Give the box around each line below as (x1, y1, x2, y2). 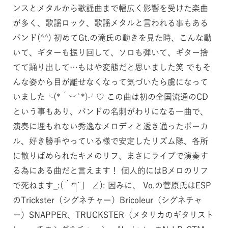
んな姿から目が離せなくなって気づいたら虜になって (12, 77, 208, 86)
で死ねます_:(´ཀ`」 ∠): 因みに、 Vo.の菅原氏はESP (12, 181, 211, 189)
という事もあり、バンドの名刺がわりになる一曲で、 (12, 107, 208, 116)
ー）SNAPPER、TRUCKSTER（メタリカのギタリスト (12, 210, 214, 219)
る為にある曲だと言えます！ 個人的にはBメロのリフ (12, 166, 208, 175)
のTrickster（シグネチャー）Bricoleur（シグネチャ (12, 195, 202, 204)
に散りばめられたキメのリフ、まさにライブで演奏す (12, 151, 208, 160)
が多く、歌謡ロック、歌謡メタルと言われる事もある (12, 18, 208, 27)
